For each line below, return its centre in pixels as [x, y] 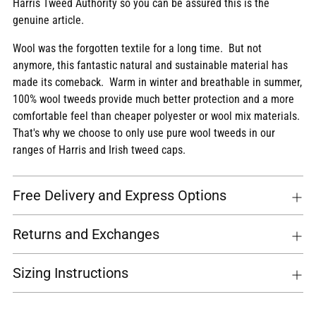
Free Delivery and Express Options [120, 196]
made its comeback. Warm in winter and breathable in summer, [157, 83]
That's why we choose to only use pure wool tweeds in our [144, 133]
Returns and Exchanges [86, 235]
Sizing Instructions [71, 273]
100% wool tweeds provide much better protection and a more [153, 99]
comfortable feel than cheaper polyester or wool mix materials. [158, 116]
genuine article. [48, 20]
